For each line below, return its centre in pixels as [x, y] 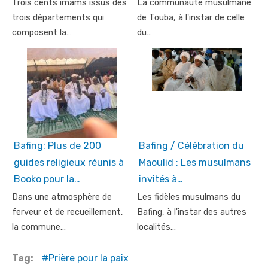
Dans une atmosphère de [62, 197]
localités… [156, 227]
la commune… [39, 227]
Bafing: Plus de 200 [57, 145]
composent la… [42, 32]
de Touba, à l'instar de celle [191, 17]
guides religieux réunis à [69, 162]
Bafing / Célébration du [191, 145]
